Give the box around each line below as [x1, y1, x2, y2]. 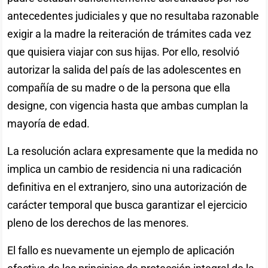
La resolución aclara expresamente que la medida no [7, 144, 258, 157]
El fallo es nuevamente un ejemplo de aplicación [7, 243, 235, 257]
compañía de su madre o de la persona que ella [7, 81, 231, 94]
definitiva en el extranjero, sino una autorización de [7, 180, 248, 193]
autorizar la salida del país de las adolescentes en [7, 63, 242, 76]
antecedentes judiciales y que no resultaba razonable [7, 9, 260, 22]
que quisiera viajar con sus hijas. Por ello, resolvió [7, 45, 240, 58]
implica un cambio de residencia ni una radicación [7, 162, 242, 175]
